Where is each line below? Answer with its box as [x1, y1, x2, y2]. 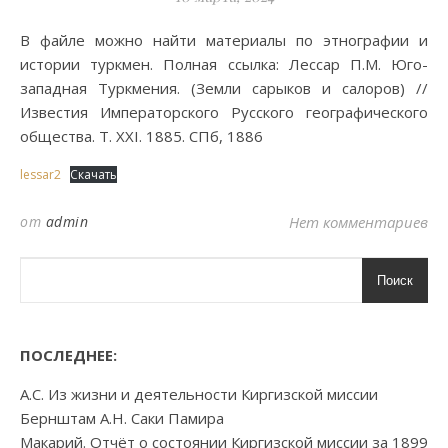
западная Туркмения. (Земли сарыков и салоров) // [20, 78, 428, 98]
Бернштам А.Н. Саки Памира [20, 408, 224, 428]
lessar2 [20, 166, 61, 183]
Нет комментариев [289, 212, 428, 232]
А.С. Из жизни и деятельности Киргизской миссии [20, 384, 378, 404]
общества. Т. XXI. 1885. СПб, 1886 [20, 126, 263, 146]
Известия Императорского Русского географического [20, 102, 428, 122]
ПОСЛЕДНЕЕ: [20, 345, 117, 365]
